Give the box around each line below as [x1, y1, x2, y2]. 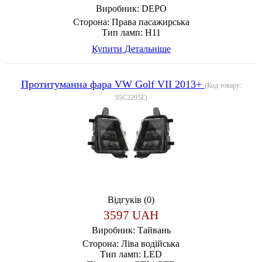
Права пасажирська [111, 16, 189, 27]
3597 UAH [104, 208, 158, 222]
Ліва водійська [121, 238, 180, 249]
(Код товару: [204, 81, 242, 89]
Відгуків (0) [108, 194, 154, 205]
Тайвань [137, 225, 171, 235]
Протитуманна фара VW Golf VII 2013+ [20, 78, 205, 90]
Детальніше [124, 43, 171, 54]
